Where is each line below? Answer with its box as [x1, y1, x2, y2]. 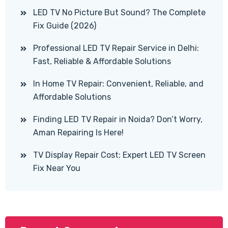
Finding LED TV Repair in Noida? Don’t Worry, [33, 115, 203, 125]
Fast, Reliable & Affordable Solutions [33, 56, 171, 67]
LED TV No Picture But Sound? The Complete [33, 8, 206, 18]
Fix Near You [33, 163, 80, 174]
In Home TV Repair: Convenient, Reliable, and [33, 79, 204, 89]
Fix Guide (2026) [33, 21, 96, 31]
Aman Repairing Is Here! [33, 128, 124, 138]
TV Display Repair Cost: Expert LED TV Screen [33, 150, 206, 160]
